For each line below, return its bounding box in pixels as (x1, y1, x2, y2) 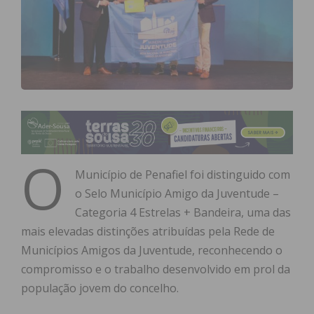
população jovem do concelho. (21, 280, 179, 296)
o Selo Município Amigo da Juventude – (75, 186, 279, 202)
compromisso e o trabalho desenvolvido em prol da (21, 261, 290, 278)
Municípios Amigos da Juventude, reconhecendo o (21, 243, 282, 259)
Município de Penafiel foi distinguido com (75, 167, 290, 183)
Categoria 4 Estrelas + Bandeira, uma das (75, 205, 291, 221)
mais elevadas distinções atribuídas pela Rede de (21, 224, 275, 240)
